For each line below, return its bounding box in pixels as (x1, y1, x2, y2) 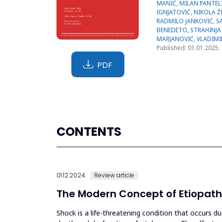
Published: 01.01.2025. (157, 44, 220, 52)
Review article (94, 171, 134, 180)
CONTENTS (56, 123, 121, 140)
